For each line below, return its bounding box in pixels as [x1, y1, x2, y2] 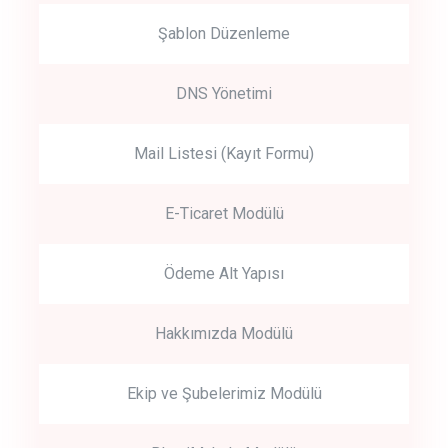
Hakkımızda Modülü [155, 323, 293, 343]
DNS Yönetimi [176, 83, 272, 103]
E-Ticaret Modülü [164, 203, 284, 223]
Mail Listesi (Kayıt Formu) [134, 143, 314, 163]
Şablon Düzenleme [158, 23, 290, 43]
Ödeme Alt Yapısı [164, 263, 284, 283]
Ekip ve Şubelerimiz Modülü [126, 383, 322, 403]
